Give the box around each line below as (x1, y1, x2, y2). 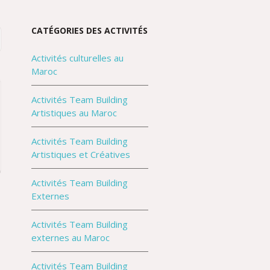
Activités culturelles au (31, 52, 124, 64)
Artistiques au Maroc (31, 107, 117, 119)
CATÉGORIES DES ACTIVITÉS (31, 25, 148, 36)
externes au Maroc (31, 231, 110, 243)
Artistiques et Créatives (31, 148, 130, 160)
